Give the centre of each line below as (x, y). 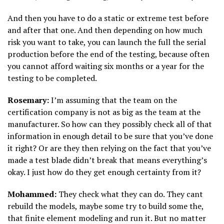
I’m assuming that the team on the (113, 100)
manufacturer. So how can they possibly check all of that (110, 124)
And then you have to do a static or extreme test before (108, 18)
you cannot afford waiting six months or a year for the (106, 66)
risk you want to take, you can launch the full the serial (107, 42)
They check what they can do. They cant (130, 194)
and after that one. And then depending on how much (105, 30)
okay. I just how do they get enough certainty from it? (104, 172)
